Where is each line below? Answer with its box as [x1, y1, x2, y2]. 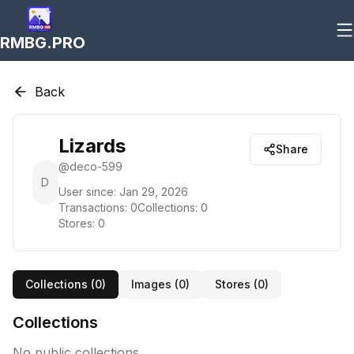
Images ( [131, 277, 179, 291]
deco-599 [69, 160, 122, 173]
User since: [58, 185, 116, 198]
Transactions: [58, 201, 130, 214]
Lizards [58, 134, 126, 157]
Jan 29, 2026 [119, 185, 188, 198]
